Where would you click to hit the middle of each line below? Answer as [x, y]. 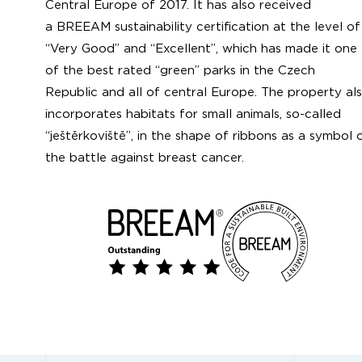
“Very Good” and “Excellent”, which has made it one [201, 48]
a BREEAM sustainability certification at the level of [203, 27]
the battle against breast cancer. [147, 158]
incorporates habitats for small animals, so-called [193, 114]
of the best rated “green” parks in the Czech [180, 70]
